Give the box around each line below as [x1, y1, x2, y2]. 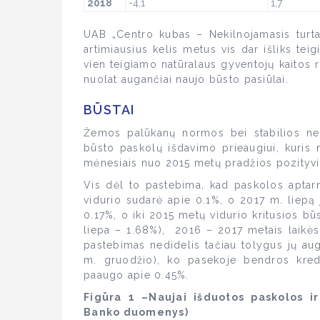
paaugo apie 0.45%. [84, 269, 189, 281]
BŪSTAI [84, 102, 135, 117]
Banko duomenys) [84, 306, 189, 318]
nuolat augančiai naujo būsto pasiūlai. [84, 74, 289, 85]
